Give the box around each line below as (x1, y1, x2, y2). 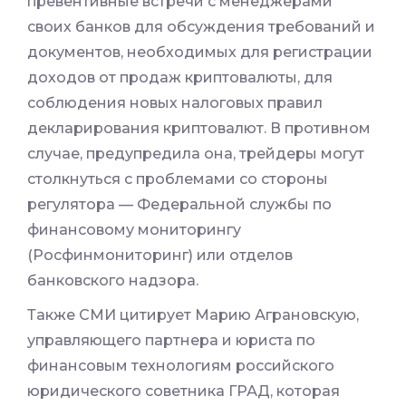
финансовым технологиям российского (27, 357, 334, 375)
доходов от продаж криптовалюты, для (27, 69, 333, 87)
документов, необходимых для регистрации (27, 43, 372, 62)
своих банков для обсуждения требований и (27, 18, 375, 36)
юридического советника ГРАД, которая (27, 382, 340, 401)
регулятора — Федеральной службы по (27, 196, 332, 214)
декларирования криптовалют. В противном (27, 120, 371, 138)
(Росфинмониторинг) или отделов (27, 246, 293, 265)
